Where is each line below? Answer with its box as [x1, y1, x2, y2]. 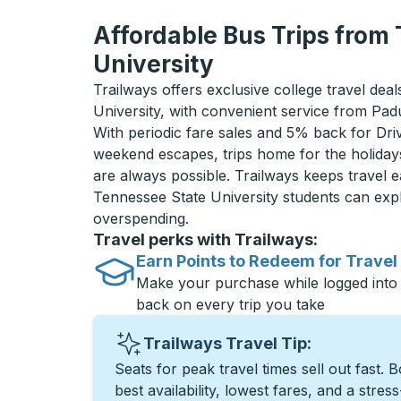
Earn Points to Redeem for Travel [136, 252, 397, 270]
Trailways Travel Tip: [143, 334, 311, 353]
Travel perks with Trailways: [93, 230, 318, 249]
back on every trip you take [136, 295, 325, 313]
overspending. [93, 209, 189, 227]
